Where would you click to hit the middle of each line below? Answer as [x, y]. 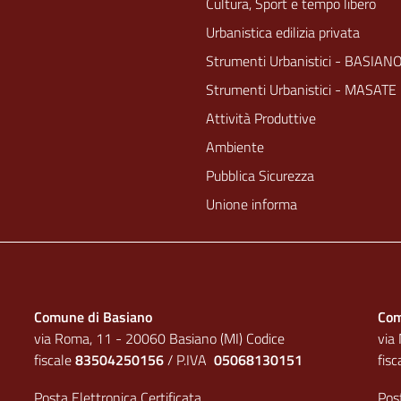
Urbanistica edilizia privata [283, 32]
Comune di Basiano [93, 317]
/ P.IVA [188, 360]
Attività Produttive [261, 118]
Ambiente [235, 147]
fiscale [54, 360]
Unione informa [252, 204]
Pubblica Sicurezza [260, 175]
